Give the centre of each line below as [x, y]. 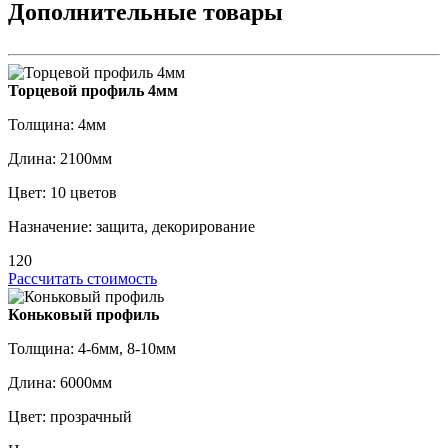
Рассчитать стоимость [82, 279]
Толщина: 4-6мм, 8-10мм [92, 349]
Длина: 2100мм [60, 159]
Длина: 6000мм [60, 383]
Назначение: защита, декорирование [131, 227]
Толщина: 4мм [57, 125]
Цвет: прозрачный [70, 417]
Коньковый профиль [83, 315]
